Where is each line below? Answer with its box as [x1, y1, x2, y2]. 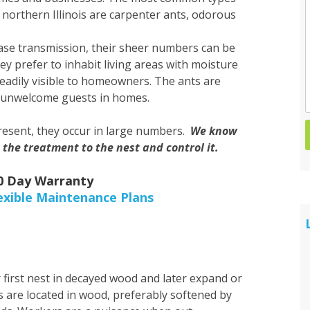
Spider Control [152, 7, 228, 22]
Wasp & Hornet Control [152, 41, 274, 56]
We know [190, 123, 237, 138]
